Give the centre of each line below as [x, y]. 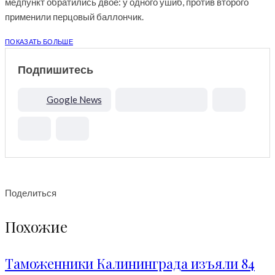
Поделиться [31, 193]
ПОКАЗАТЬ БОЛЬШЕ [39, 42]
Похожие [36, 227]
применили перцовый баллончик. [74, 17]
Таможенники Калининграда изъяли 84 [130, 264]
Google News [74, 100]
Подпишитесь [56, 70]
